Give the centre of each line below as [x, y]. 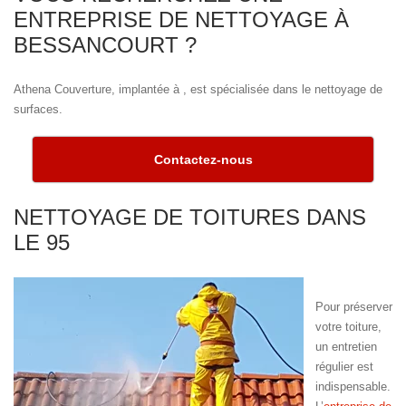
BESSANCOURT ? [105, 44]
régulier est [344, 366]
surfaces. [38, 109]
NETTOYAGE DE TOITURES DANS [190, 217]
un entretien [346, 346]
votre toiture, [348, 326]
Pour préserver [354, 306]
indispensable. [353, 386]
